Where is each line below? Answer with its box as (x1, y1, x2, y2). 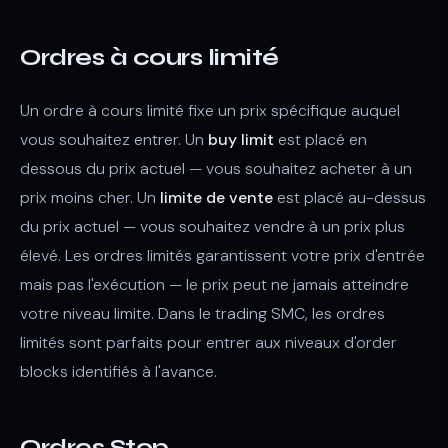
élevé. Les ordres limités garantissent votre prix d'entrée (20, 245, 425, 266)
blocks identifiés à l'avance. (20, 361, 217, 382)
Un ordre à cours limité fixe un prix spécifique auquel (20, 100, 400, 121)
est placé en (274, 129, 367, 150)
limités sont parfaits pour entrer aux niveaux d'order (20, 332, 397, 353)
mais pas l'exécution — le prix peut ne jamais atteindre (20, 274, 409, 295)
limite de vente (160, 187, 273, 208)
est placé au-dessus (273, 187, 426, 208)
